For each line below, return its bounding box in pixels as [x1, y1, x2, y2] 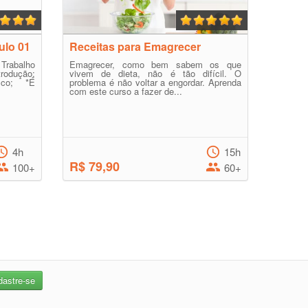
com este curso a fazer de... [69, 85, 182, 98]
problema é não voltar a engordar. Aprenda [69, 76, 241, 89]
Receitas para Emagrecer [69, 38, 201, 54]
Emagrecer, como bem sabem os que [69, 58, 241, 71]
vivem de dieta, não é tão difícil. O [69, 67, 241, 80]
